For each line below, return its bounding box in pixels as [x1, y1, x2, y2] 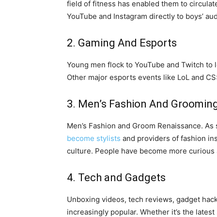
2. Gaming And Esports [67, 37, 177, 49]
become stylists [67, 134, 121, 143]
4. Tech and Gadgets [67, 171, 166, 184]
